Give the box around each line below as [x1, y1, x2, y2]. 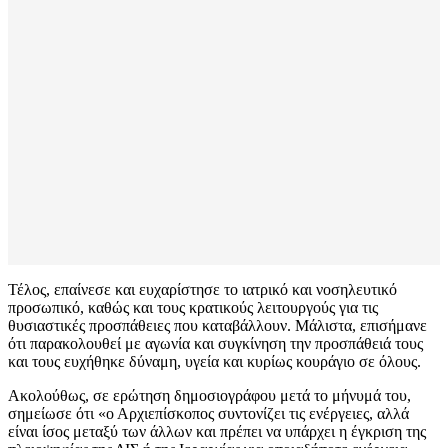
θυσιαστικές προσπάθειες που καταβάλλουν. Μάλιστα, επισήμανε [8, 317, 427, 335]
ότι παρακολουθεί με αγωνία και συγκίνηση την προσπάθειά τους [8, 335, 423, 353]
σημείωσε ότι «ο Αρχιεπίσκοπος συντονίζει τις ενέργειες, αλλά [8, 405, 409, 423]
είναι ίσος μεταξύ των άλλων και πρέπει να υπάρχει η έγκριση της [8, 423, 426, 441]
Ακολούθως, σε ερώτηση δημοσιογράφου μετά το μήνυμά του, [8, 387, 411, 405]
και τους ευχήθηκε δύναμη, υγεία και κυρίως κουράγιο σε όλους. [8, 353, 421, 371]
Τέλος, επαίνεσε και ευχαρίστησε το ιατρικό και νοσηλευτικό [8, 281, 397, 299]
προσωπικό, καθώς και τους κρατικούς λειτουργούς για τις [8, 299, 378, 317]
